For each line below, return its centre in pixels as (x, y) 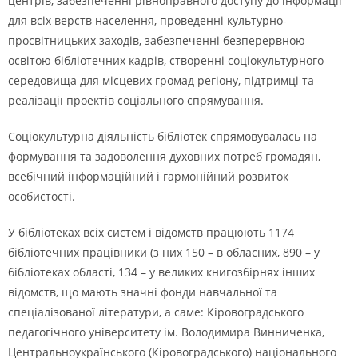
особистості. (42, 196)
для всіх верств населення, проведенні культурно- (147, 20)
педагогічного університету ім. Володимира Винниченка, (166, 332)
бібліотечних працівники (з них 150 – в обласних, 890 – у (164, 252)
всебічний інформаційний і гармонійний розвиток (148, 176)
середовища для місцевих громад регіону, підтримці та (161, 80)
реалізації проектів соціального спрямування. (136, 100)
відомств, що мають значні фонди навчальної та (143, 292)
